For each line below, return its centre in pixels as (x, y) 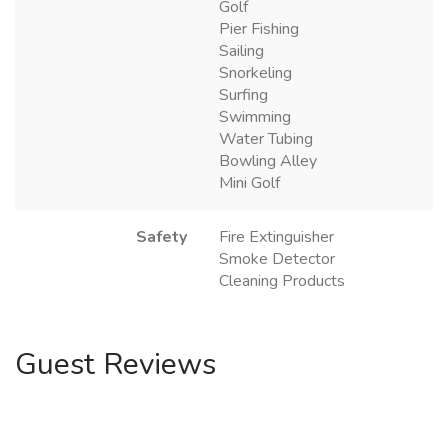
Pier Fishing (259, 29)
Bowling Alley (268, 161)
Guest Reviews (115, 365)
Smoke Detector (277, 259)
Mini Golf (249, 183)
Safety (161, 237)
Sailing (241, 51)
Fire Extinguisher (276, 237)
